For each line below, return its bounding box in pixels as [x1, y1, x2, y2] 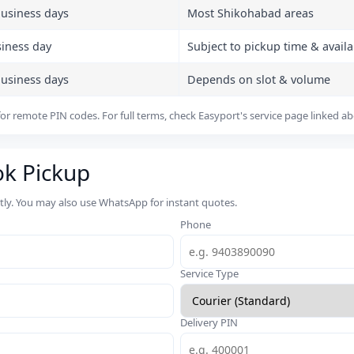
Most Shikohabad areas [187, 5, 314, 21]
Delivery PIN [180, 314, 238, 330]
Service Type [180, 265, 239, 281]
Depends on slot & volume [187, 71, 330, 87]
